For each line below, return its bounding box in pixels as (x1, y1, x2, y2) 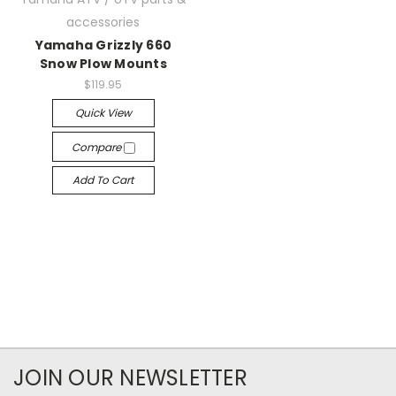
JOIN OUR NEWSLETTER (13, 362, 247, 392)
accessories (66, 13, 141, 31)
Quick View (74, 104, 132, 120)
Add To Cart (72, 171, 134, 187)
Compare (71, 139, 124, 155)
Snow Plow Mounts (39, 55, 167, 72)
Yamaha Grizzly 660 (34, 36, 171, 54)
